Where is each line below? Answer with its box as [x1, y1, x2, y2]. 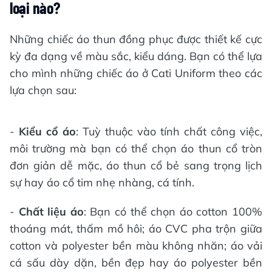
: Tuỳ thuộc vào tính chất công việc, [76, 124, 262, 138]
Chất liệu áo [18, 205, 84, 219]
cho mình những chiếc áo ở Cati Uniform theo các [10, 66, 262, 80]
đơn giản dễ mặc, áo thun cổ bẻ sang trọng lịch [10, 158, 262, 172]
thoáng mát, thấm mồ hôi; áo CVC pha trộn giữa [10, 222, 262, 236]
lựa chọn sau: [10, 83, 76, 97]
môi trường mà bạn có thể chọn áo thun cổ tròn [10, 141, 262, 155]
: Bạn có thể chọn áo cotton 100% [83, 205, 263, 219]
